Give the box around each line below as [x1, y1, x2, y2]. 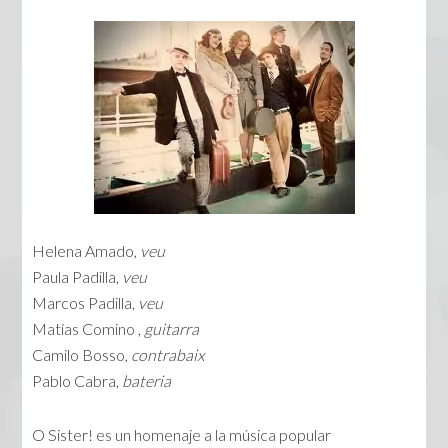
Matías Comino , [32, 319, 145, 339]
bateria [122, 371, 172, 391]
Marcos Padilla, [32, 293, 139, 313]
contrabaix [131, 345, 205, 365]
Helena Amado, [32, 241, 141, 261]
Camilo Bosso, [32, 345, 132, 365]
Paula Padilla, [32, 267, 123, 287]
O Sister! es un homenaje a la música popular [32, 425, 332, 445]
